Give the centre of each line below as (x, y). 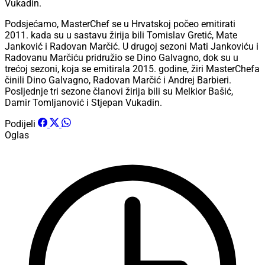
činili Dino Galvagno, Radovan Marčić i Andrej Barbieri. (118, 80)
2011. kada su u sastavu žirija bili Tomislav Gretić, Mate (121, 35)
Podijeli (20, 124)
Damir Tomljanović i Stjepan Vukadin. (83, 103)
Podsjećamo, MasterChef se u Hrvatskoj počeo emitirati (120, 24)
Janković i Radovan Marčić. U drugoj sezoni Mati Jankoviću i (132, 47)
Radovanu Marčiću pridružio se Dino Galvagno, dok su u (122, 58)
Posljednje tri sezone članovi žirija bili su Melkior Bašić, (119, 92)
